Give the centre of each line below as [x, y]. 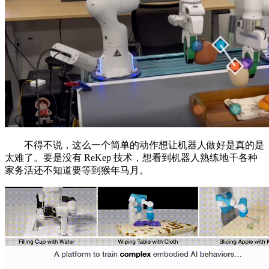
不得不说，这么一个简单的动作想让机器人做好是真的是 [134, 145]
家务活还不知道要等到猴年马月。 [77, 171]
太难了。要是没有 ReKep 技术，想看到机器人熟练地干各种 [131, 158]
